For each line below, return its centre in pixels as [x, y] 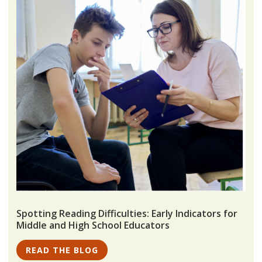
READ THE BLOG [62, 250]
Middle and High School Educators [93, 225]
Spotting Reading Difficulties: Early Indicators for [127, 214]
